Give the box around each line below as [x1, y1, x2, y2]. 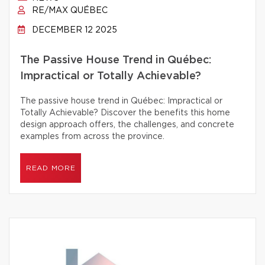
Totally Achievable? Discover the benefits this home [20, 109, 230, 117]
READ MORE [26, 164, 76, 172]
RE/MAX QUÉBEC [30, 7, 108, 15]
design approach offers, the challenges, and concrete [20, 121, 234, 129]
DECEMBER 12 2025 [30, 26, 117, 34]
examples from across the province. [20, 132, 164, 141]
